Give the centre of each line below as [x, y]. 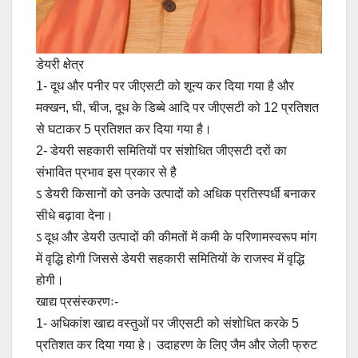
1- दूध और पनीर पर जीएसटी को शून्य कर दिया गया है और [165, 86]
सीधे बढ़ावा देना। [75, 215]
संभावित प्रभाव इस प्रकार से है [106, 172]
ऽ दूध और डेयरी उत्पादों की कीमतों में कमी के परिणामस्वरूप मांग [176, 237]
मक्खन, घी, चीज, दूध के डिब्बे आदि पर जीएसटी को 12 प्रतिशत [177, 107]
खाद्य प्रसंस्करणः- [77, 301]
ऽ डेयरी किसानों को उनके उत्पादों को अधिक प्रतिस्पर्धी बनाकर [176, 193]
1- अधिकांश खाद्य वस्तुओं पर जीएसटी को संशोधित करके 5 [167, 323]
